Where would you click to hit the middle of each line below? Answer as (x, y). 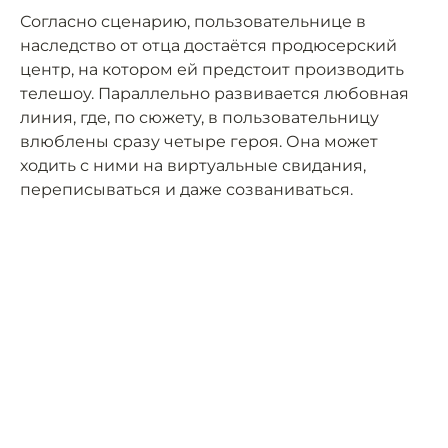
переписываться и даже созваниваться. (186, 190)
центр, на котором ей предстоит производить (212, 70)
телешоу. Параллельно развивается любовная (214, 94)
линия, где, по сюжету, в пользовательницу (199, 118)
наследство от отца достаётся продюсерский (208, 46)
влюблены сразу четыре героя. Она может (199, 142)
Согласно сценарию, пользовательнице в (193, 22)
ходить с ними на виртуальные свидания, (193, 166)
